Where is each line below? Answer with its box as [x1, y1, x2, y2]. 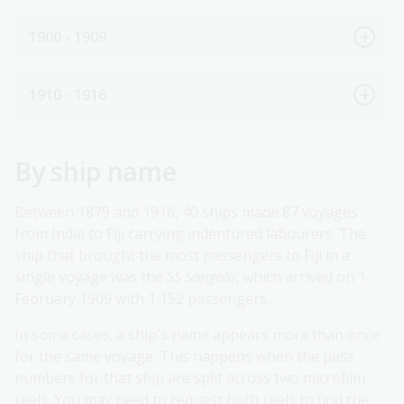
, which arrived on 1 [235, 267, 366, 288]
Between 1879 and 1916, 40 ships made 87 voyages [14, 202, 358, 223]
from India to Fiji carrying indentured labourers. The [14, 224, 366, 244]
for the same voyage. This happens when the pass [14, 346, 354, 367]
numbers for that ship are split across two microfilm [14, 368, 365, 389]
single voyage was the [14, 267, 167, 288]
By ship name [14, 153, 177, 189]
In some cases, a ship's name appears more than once [14, 325, 380, 345]
